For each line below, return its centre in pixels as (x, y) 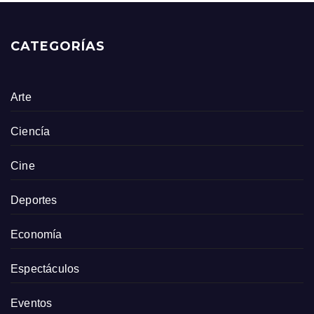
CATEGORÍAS (58, 47)
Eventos (32, 303)
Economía (36, 235)
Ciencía (30, 132)
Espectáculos (45, 269)
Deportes (34, 200)
